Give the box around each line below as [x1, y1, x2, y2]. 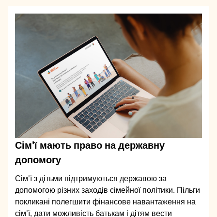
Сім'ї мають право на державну [15, 139, 165, 152]
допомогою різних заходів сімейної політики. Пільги [15, 185, 200, 196]
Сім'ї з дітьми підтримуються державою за [15, 173, 167, 184]
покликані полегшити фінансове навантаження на [15, 197, 196, 207]
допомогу [15, 154, 61, 167]
